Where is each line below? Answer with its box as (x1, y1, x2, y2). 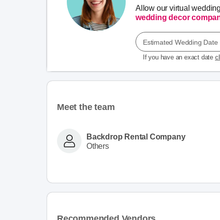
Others (86, 141, 109, 150)
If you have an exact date (143, 54, 215, 61)
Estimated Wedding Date (143, 38, 218, 46)
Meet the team (57, 102, 115, 112)
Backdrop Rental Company (86, 132, 186, 141)
